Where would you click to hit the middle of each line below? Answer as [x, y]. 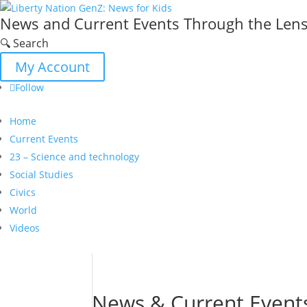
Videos [25, 228]
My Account [52, 67]
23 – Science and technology [74, 157]
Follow [29, 87]
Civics [23, 192]
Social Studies [41, 174]
